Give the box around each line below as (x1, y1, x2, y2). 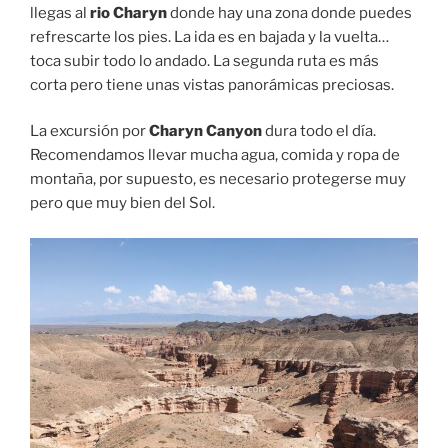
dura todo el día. (262, 122, 376, 141)
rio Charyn (90, 3, 167, 22)
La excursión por (30, 122, 149, 141)
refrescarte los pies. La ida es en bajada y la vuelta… (30, 27, 389, 46)
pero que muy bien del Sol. (30, 194, 215, 213)
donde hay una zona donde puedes (167, 3, 412, 22)
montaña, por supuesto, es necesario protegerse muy (30, 170, 406, 189)
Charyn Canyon (149, 122, 262, 141)
